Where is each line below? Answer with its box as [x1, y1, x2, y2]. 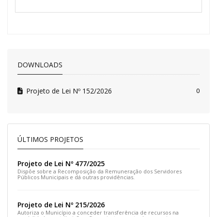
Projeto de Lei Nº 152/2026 [26, 86, 112, 96]
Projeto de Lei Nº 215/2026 [17, 200, 105, 210]
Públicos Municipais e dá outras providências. [17, 173, 135, 181]
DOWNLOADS [17, 60, 62, 69]
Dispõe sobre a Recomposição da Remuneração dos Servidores [17, 168, 182, 175]
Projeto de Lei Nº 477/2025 [17, 159, 105, 169]
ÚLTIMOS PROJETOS [17, 135, 83, 144]
